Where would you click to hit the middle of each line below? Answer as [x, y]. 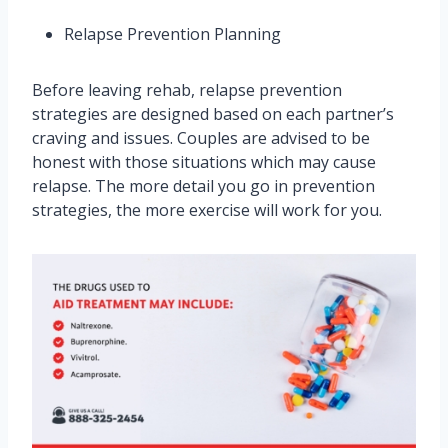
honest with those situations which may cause [204, 162]
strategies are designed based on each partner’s [213, 114]
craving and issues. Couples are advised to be [201, 138]
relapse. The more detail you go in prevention [203, 186]
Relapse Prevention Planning [174, 34]
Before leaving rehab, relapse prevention [187, 90]
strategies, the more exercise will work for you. [207, 210]
